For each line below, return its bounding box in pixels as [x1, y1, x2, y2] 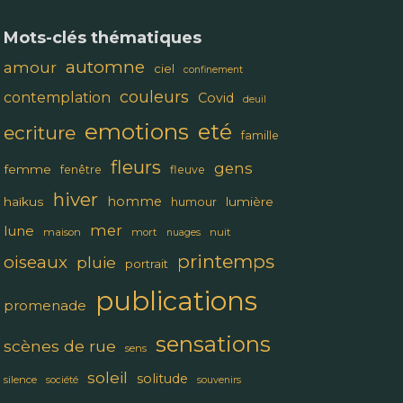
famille [240, 129, 279, 143]
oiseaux [3, 252, 67, 273]
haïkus [3, 194, 44, 210]
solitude [136, 371, 188, 388]
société [45, 374, 78, 387]
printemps [176, 250, 274, 273]
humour [170, 195, 217, 210]
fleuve [169, 163, 205, 177]
